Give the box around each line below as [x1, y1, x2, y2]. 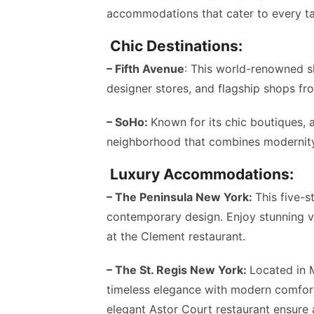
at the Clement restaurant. [107, 229, 245, 244]
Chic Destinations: [107, 37, 243, 55]
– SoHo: [107, 115, 151, 130]
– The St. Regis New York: [107, 263, 250, 278]
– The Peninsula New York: [107, 190, 255, 205]
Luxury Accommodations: [107, 165, 294, 184]
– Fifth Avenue [107, 62, 184, 76]
